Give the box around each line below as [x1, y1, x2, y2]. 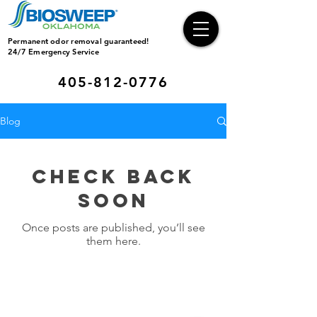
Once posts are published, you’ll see [21, 221, 205, 234]
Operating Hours [67, 288, 172, 304]
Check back [31, 164, 195, 188]
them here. [86, 234, 141, 248]
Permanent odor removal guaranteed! [8, 36, 151, 46]
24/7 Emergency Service [8, 47, 99, 57]
